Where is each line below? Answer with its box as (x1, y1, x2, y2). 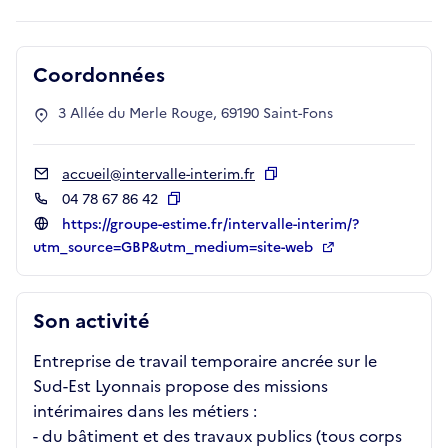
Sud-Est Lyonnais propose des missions (33, 374, 328, 398)
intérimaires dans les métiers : (33, 399, 257, 423)
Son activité (33, 306, 150, 336)
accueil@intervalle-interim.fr (62, 164, 255, 185)
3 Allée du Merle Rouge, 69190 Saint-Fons (58, 103, 333, 124)
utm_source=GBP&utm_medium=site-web (33, 237, 317, 258)
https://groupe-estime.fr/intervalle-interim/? (62, 214, 359, 235)
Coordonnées (33, 60, 165, 90)
